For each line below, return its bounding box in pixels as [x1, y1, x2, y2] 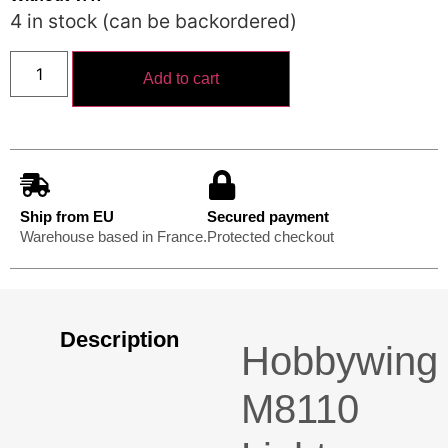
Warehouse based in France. [20, 228, 207, 246]
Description [60, 327, 179, 353]
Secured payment [207, 208, 329, 226]
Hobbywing [241, 339, 439, 384]
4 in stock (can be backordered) [10, 9, 297, 34]
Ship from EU [20, 208, 114, 226]
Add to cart [143, 70, 220, 88]
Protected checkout [207, 228, 334, 246]
